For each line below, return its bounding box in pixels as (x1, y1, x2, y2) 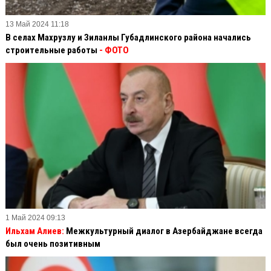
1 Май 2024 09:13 (5, 213, 65, 222)
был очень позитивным (5, 238, 100, 249)
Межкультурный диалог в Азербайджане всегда (64, 225, 263, 237)
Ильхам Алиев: (5, 225, 64, 237)
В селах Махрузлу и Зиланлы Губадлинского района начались (5, 32, 251, 44)
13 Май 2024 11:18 (5, 20, 69, 29)
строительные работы (5, 45, 99, 56)
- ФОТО (99, 45, 129, 56)
